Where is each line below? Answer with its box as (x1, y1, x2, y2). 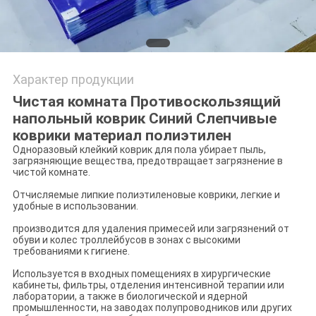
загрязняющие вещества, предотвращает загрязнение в (12, 155, 283, 167)
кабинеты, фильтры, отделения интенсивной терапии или (12, 279, 284, 291)
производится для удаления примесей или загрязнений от (12, 223, 289, 235)
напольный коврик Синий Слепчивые (12, 110, 276, 128)
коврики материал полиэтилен (12, 127, 231, 145)
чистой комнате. (12, 166, 90, 178)
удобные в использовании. (12, 200, 138, 212)
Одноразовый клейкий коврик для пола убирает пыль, (12, 144, 266, 156)
